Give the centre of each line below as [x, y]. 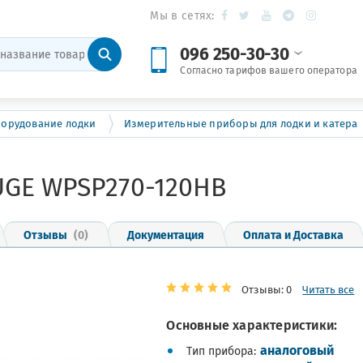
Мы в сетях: [182, 15]
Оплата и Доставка [293, 234]
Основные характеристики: [252, 325]
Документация [166, 234]
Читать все [329, 290]
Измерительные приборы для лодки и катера [241, 124]
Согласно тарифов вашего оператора [269, 70]
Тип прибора [220, 351]
